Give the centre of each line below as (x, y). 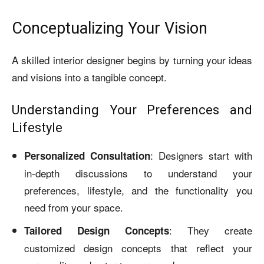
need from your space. (74, 207)
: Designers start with (201, 155)
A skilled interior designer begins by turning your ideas (132, 60)
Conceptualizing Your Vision (110, 28)
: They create (211, 230)
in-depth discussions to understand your (138, 173)
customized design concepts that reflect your (138, 247)
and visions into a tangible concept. (89, 77)
